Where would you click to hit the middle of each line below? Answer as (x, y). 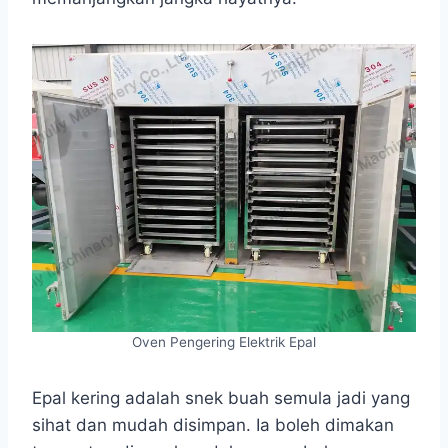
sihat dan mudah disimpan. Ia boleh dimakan (213, 425)
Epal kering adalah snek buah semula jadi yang (221, 398)
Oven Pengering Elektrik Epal (224, 342)
